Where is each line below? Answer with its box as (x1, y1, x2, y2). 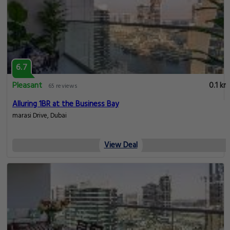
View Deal (104, 139, 138, 152)
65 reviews (48, 81, 78, 92)
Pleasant (12, 79, 42, 93)
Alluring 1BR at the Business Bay (12, 98, 119, 111)
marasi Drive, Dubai (12, 111, 67, 122)
